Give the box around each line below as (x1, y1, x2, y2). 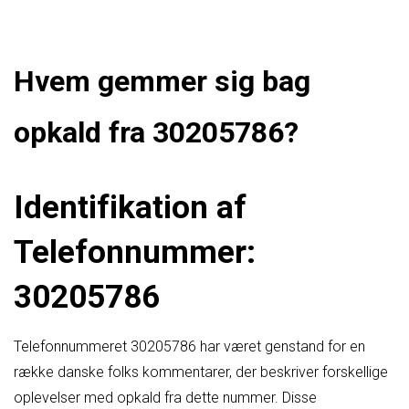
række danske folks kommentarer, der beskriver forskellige (14, 362, 388, 381)
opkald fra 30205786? (14, 115, 299, 151)
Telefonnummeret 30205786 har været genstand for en (14, 337, 365, 355)
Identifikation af (14, 187, 246, 226)
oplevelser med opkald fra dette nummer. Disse (14, 388, 317, 406)
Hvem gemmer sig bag (14, 64, 310, 100)
